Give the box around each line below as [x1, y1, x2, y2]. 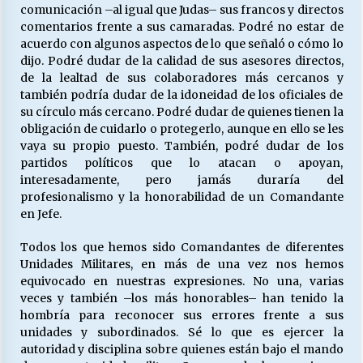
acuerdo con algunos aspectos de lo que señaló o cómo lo [19, 36, 344, 51]
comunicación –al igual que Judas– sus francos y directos [19, 2, 344, 17]
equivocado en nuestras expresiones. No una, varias [19, 274, 344, 288]
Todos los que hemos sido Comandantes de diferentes [19, 240, 344, 254]
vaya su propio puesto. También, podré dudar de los [19, 139, 344, 153]
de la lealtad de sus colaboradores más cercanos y [19, 70, 344, 85]
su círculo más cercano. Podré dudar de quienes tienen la [19, 105, 344, 119]
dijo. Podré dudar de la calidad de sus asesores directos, [19, 53, 344, 68]
